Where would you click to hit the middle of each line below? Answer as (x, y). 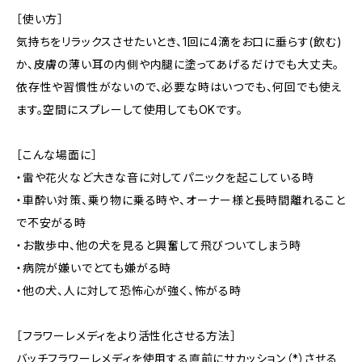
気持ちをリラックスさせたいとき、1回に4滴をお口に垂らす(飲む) (179, 42)
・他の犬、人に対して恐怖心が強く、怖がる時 (129, 290)
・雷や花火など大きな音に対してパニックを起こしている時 (165, 177)
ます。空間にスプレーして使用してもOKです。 (130, 109)
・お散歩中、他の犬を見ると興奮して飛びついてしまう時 (159, 245)
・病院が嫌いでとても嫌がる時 (94, 268)
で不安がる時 (51, 223)
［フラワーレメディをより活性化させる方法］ (126, 336)
